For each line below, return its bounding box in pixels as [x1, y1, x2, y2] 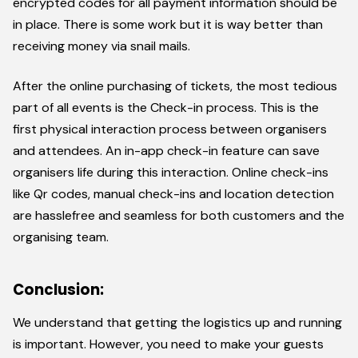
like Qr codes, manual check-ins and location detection [13, 185, 334, 202]
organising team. [13, 228, 109, 245]
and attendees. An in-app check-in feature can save [13, 141, 320, 159]
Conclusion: [13, 279, 104, 300]
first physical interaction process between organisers [13, 120, 327, 137]
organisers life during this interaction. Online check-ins [13, 163, 328, 181]
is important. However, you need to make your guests [13, 336, 324, 353]
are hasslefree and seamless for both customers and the [13, 206, 344, 224]
